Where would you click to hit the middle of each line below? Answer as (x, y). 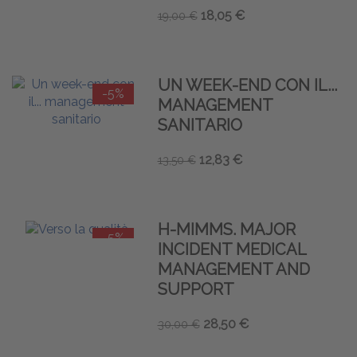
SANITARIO (200, 125)
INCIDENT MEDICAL (231, 249)
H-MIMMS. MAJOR (226, 229)
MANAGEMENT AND (233, 269)
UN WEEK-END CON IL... (247, 85)
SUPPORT (196, 289)
